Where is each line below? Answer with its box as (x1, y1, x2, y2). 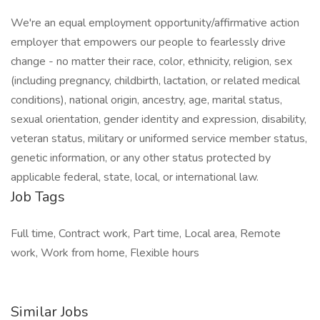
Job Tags (11, 187, 65, 206)
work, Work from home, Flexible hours (11, 245, 199, 261)
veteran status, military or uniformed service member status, (11, 131, 307, 146)
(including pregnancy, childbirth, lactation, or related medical (11, 73, 300, 89)
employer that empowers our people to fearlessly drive (11, 34, 286, 50)
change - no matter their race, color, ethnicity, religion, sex (11, 54, 292, 69)
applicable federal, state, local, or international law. (11, 169, 259, 185)
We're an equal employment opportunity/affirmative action (11, 15, 299, 31)
